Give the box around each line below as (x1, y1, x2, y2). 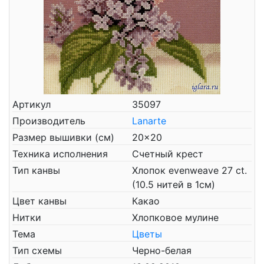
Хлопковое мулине (132, 212, 219, 223)
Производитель (12, 115, 85, 127)
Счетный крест (132, 148, 203, 160)
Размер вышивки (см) (12, 131, 114, 143)
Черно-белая (132, 245, 192, 256)
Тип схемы (12, 245, 62, 256)
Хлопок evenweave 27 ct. (132, 164, 247, 176)
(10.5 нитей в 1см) (132, 179, 215, 190)
